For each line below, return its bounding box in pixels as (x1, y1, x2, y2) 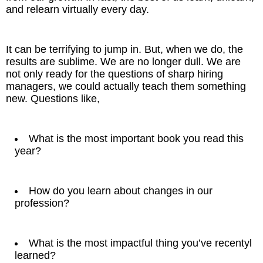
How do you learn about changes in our (29, 185, 213, 197)
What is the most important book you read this (29, 133, 244, 144)
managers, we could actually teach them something (6, 80, 246, 92)
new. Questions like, (6, 93, 100, 104)
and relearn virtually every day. (6, 4, 149, 15)
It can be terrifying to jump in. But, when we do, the (6, 43, 243, 55)
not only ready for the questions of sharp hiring (6, 68, 223, 80)
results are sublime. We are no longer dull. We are (6, 56, 241, 68)
